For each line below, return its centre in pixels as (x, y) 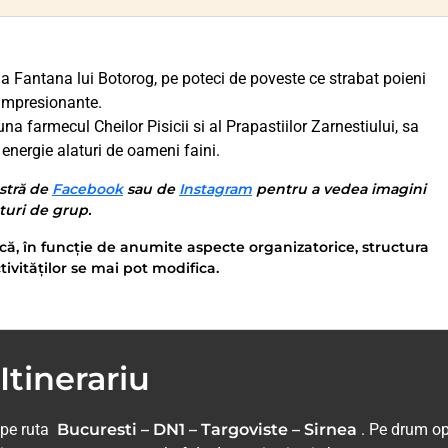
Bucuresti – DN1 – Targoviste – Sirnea (209, 430)
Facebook (87, 189)
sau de (151, 189)
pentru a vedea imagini (339, 189)
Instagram (215, 189)
